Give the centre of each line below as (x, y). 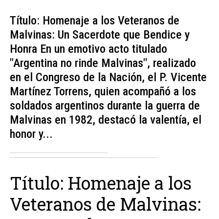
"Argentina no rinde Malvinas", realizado (103, 63)
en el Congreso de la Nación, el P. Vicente (108, 77)
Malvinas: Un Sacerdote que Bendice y (100, 34)
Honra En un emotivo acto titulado (88, 49)
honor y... (31, 134)
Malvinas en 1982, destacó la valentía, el (106, 120)
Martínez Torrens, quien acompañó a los (103, 91)
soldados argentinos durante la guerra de (105, 105)
